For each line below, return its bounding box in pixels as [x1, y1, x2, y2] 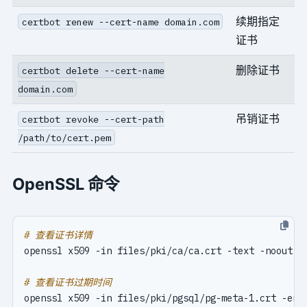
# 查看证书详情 [23, 228, 93, 241]
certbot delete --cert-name [21, 64, 164, 77]
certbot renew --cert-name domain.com [21, 15, 219, 28]
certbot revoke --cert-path [21, 112, 164, 125]
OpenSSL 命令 [12, 173, 119, 194]
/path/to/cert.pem [17, 131, 111, 144]
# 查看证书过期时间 [23, 275, 112, 288]
